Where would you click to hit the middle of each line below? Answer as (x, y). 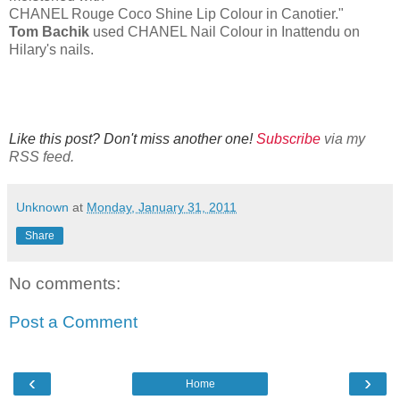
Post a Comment (73, 322)
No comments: (65, 283)
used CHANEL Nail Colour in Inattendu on (225, 31)
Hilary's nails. (51, 49)
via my (343, 138)
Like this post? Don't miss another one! (133, 138)
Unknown (42, 207)
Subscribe (288, 138)
